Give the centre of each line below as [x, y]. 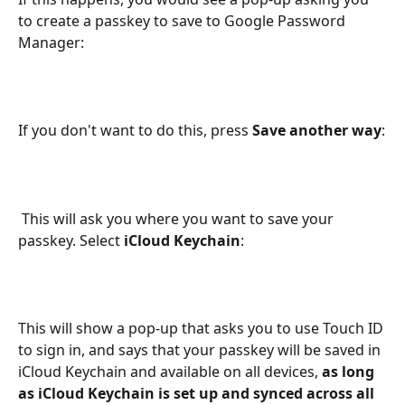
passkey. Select [69, 240]
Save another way [317, 131]
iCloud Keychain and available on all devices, [170, 371]
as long [350, 371]
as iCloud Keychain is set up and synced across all [198, 393]
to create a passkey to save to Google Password [184, 21]
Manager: [51, 43]
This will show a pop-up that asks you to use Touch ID [202, 328]
